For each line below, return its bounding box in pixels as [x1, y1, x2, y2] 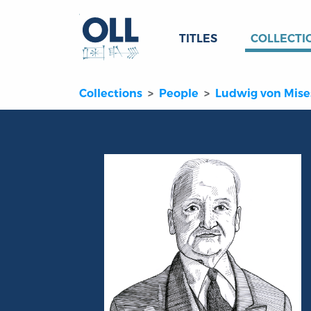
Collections [79, 87, 142, 101]
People [159, 87, 199, 101]
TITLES [179, 32, 217, 45]
